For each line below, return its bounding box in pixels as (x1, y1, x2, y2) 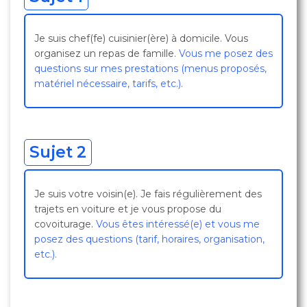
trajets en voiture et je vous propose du (34, 203, 221, 215)
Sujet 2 (29, 143, 86, 162)
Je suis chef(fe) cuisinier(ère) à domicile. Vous (34, 32, 248, 45)
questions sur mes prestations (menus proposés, (34, 62, 267, 75)
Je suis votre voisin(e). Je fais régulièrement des (34, 188, 262, 200)
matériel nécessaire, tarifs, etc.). (34, 77, 183, 90)
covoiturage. (34, 218, 96, 230)
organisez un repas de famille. (34, 47, 179, 60)
